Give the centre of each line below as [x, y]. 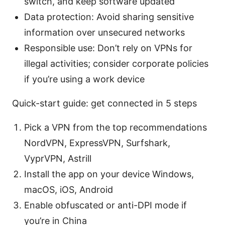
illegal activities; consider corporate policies [116, 63]
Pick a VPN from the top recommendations [116, 127]
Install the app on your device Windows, [109, 174]
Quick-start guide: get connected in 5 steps [104, 103]
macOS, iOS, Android [69, 189]
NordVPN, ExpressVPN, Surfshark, [97, 143]
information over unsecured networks [104, 32]
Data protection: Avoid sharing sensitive [109, 17]
